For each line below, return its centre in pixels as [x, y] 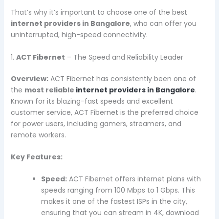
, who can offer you [163, 24]
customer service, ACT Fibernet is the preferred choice [104, 112]
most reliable [50, 90]
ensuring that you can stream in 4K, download [120, 213]
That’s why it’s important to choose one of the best [99, 12]
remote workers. [38, 135]
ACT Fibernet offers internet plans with [134, 179]
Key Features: [36, 157]
